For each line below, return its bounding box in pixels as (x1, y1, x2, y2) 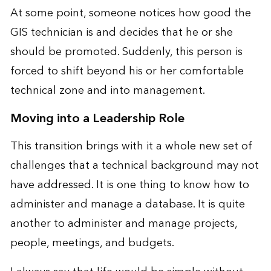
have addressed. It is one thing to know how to (10, 175, 249, 194)
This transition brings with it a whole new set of (10, 136, 252, 155)
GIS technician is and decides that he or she (10, 22, 233, 42)
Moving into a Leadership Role (10, 107, 184, 129)
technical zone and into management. (10, 80, 205, 100)
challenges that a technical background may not (10, 155, 259, 175)
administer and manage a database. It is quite (10, 194, 245, 214)
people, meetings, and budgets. (10, 233, 174, 252)
